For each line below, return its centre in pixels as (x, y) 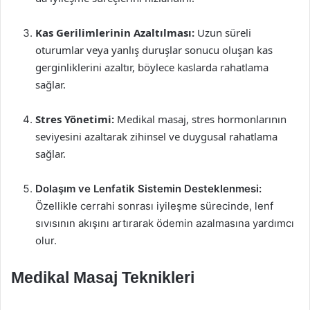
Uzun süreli (223, 33)
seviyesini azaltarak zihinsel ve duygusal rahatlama (156, 136)
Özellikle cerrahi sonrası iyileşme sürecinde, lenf (154, 206)
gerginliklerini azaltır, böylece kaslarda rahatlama (152, 67)
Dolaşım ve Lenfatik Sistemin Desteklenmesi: (148, 189)
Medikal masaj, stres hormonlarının (200, 119)
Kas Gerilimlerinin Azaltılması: (115, 33)
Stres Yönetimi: (75, 119)
